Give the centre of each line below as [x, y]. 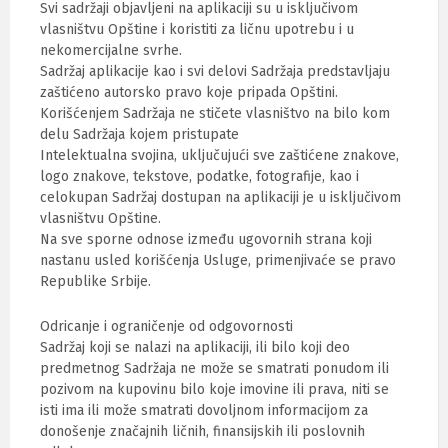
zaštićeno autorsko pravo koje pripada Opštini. [189, 92]
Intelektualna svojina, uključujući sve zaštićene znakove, [219, 155]
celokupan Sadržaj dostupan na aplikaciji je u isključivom [220, 197]
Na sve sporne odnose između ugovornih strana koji [206, 239]
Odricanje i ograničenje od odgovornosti [166, 326]
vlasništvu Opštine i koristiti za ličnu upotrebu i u [197, 29]
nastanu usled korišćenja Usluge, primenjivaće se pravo [218, 260]
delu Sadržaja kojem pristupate [139, 134]
